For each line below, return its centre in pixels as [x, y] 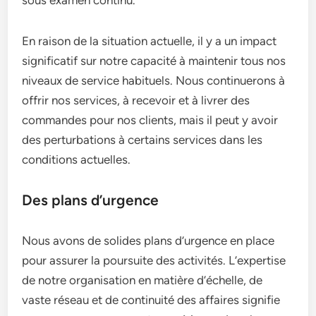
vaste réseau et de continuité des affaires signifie [151, 300]
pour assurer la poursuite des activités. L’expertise [154, 260]
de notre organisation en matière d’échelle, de [142, 280]
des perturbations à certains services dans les [142, 140]
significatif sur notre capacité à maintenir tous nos [154, 61]
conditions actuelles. [77, 159]
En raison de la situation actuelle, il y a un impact [150, 41]
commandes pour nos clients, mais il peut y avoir [150, 120]
